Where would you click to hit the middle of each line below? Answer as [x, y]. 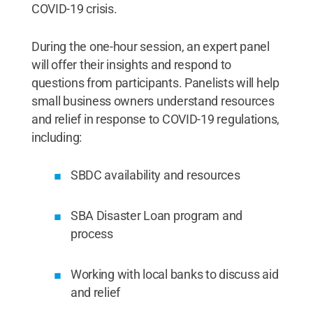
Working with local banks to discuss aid [174, 274]
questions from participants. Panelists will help [155, 83]
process [92, 234]
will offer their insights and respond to [131, 65]
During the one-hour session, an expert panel [150, 46]
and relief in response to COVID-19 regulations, [155, 119]
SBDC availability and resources [155, 175]
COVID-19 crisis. [74, 9]
